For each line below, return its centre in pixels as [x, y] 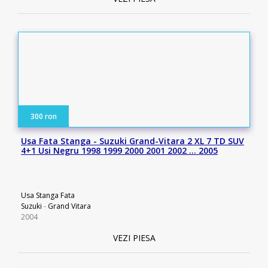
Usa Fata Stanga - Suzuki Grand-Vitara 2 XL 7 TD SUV [133, 141]
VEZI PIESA [134, 238]
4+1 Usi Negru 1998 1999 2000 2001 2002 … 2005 [119, 150]
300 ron [44, 116]
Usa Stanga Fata [48, 195]
